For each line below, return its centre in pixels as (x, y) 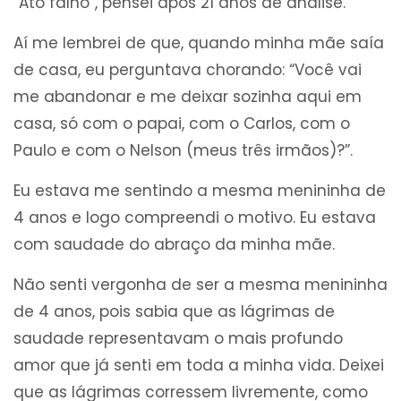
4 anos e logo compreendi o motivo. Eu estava (195, 218)
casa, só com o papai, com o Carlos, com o (182, 124)
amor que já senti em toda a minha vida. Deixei (199, 366)
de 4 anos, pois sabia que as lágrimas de (174, 312)
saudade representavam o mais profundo (178, 339)
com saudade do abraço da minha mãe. (174, 245)
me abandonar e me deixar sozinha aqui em (188, 97)
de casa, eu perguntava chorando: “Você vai (188, 70)
